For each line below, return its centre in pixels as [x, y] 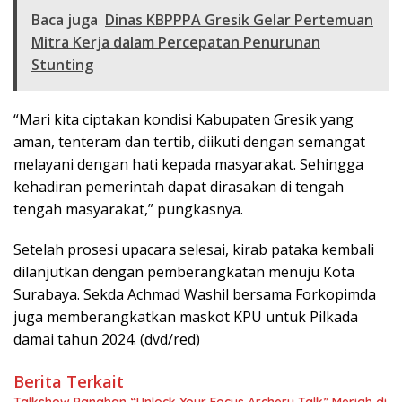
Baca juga [65, 20]
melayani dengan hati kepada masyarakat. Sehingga [188, 165]
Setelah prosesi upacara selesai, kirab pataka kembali [194, 250]
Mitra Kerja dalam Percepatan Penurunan [176, 43]
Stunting [62, 65]
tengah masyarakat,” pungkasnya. [128, 210]
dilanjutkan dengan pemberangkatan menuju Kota [184, 272]
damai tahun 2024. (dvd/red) [107, 340]
